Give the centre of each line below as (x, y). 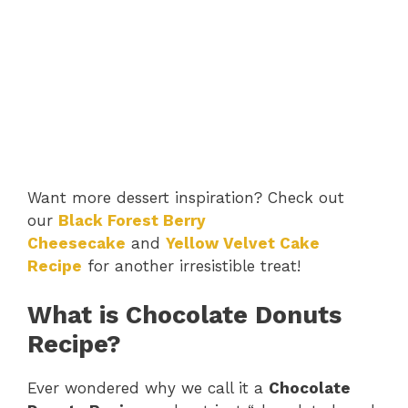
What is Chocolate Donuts (184, 316)
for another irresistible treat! (191, 265)
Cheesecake (76, 243)
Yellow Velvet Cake (243, 243)
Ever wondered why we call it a (148, 388)
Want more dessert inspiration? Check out (186, 197)
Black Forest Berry (132, 220)
